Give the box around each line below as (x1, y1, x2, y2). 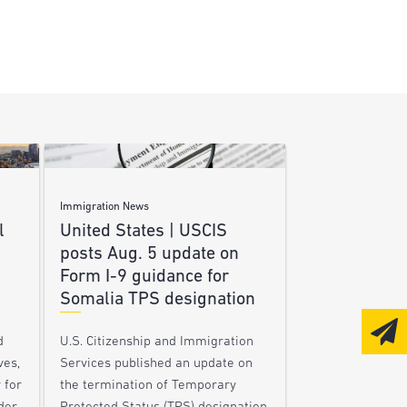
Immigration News (59, 202, 149, 213)
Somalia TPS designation (59, 291, 255, 310)
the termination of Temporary (59, 379, 236, 393)
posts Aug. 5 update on (59, 245, 239, 264)
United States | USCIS (59, 223, 227, 242)
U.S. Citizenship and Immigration (59, 335, 253, 350)
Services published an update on (59, 357, 253, 372)
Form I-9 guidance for (59, 268, 229, 287)
